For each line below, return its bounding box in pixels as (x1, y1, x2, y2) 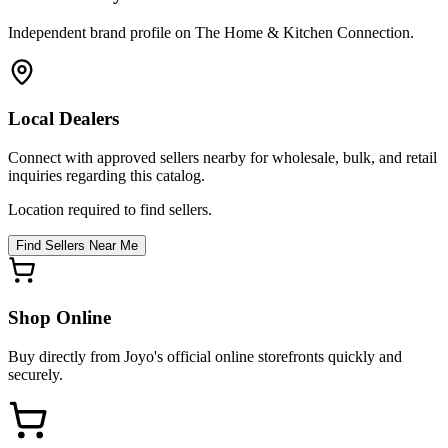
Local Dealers (8, 108, 119, 130)
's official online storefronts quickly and (154, 347, 402, 365)
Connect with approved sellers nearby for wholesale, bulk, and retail (8, 149, 437, 167)
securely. (8, 365, 63, 383)
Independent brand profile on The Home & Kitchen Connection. (8, 23, 414, 41)
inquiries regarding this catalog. (8, 167, 205, 185)
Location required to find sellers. (8, 201, 212, 219)
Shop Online (8, 306, 111, 328)
